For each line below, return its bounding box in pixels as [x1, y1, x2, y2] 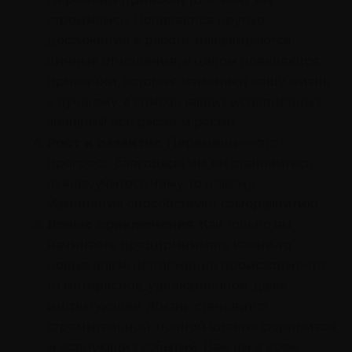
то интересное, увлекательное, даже [47, 277, 288, 293]
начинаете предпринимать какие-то [47, 236, 291, 252]
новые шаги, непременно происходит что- [47, 257, 330, 273]
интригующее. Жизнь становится [47, 298, 269, 313]
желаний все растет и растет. [47, 114, 238, 130]
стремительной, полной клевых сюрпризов [47, 318, 336, 334]
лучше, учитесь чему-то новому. [47, 175, 257, 191]
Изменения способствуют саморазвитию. [47, 196, 321, 211]
